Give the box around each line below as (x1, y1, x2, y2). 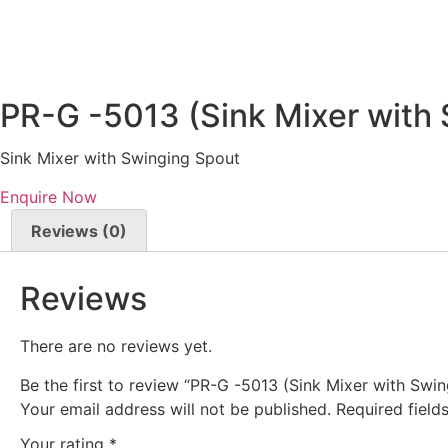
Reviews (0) (31, 220, 128, 241)
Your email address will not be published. (20, 398, 331, 419)
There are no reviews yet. (20, 336, 212, 357)
